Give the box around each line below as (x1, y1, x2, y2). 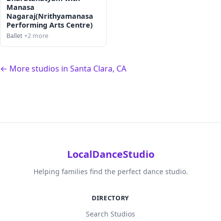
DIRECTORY (92, 193, 129, 202)
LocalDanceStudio (67, 147, 154, 161)
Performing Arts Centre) (6, 20, 93, 30)
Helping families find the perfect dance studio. (33, 166, 188, 176)
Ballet (6, 31, 23, 40)
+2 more (23, 31, 48, 40)
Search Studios (86, 209, 135, 219)
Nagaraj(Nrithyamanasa (6, 11, 93, 21)
